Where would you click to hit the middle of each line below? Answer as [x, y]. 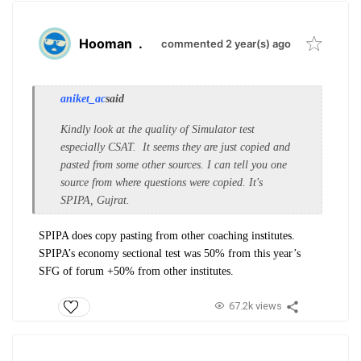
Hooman [106, 44]
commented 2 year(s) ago [226, 44]
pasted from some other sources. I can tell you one [174, 165]
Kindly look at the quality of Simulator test [158, 130]
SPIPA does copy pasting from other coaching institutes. [167, 236]
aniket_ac [83, 99]
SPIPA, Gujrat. [97, 201]
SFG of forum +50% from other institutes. [138, 272]
